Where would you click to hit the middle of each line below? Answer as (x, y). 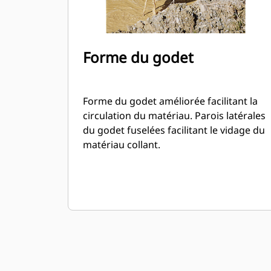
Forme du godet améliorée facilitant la (170, 101)
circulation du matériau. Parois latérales (174, 116)
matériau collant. (122, 145)
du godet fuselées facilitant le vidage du (174, 130)
